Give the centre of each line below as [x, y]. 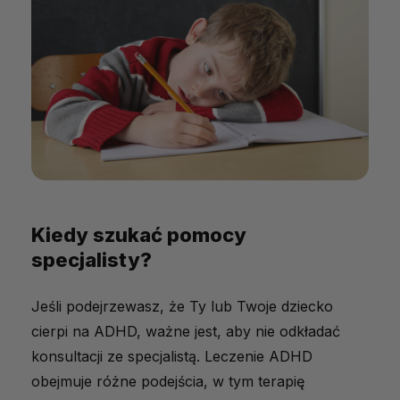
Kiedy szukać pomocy [139, 235]
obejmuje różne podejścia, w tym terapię [168, 382]
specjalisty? [92, 260]
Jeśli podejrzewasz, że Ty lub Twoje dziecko [182, 307]
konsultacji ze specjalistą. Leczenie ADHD [172, 357]
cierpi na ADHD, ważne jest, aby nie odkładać [186, 332]
